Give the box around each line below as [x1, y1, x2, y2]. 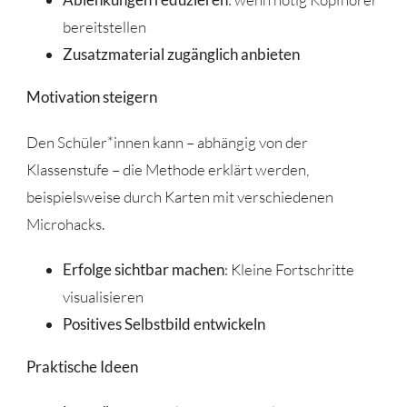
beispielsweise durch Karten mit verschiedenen [25, 186, 333, 206]
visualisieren [62, 286, 144, 306]
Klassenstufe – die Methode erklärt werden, [25, 159, 309, 179]
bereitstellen [62, 16, 146, 36]
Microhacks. [25, 213, 104, 233]
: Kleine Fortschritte [223, 259, 354, 279]
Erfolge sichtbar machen [62, 259, 224, 279]
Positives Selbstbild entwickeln [62, 313, 265, 333]
